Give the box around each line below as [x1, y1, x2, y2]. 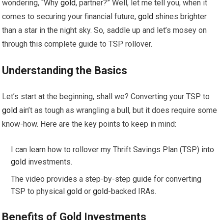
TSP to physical [11, 187, 67, 196]
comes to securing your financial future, [2, 12, 138, 22]
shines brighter [153, 12, 207, 22]
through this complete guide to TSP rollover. [2, 39, 153, 49]
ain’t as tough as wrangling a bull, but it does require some [17, 106, 218, 115]
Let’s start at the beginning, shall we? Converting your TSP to [2, 92, 210, 102]
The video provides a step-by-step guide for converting [11, 174, 202, 184]
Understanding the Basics [2, 64, 128, 77]
